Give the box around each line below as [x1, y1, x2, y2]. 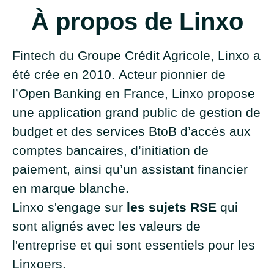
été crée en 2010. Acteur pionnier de [12, 67, 226, 81]
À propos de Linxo [31, 8, 243, 35]
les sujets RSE [127, 200, 217, 214]
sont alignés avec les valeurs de [12, 219, 201, 233]
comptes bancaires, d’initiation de [12, 143, 209, 157]
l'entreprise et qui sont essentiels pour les [12, 238, 255, 252]
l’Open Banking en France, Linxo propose [12, 86, 255, 100]
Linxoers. [12, 257, 70, 271]
